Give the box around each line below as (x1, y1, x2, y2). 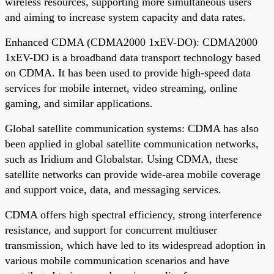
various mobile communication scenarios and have (5, 254, 229, 267)
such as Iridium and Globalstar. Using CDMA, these (5, 152, 238, 165)
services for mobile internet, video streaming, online (5, 81, 237, 94)
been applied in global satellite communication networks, (5, 137, 259, 150)
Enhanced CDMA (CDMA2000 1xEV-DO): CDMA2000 (5, 35, 257, 48)
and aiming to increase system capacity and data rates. (5, 10, 246, 23)
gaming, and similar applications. (5, 97, 153, 109)
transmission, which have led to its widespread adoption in (5, 239, 265, 251)
